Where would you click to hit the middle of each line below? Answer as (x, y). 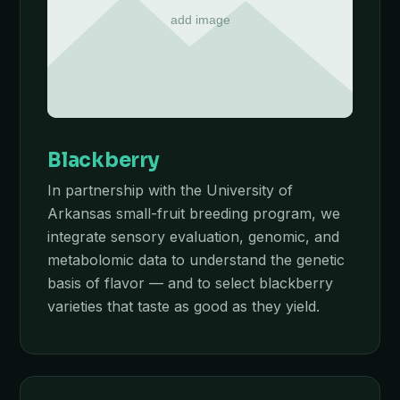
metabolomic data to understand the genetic (196, 260)
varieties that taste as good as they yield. (183, 306)
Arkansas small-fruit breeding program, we (194, 213)
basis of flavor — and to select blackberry (190, 283)
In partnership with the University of (170, 190)
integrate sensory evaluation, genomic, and (193, 237)
